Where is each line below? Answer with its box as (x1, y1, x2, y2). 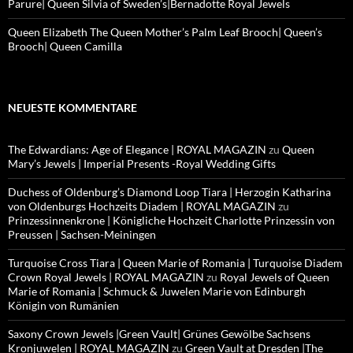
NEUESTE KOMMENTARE (8, 101, 137, 115)
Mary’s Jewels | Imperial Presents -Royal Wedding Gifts (8, 157, 276, 171)
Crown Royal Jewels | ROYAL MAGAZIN (8, 270, 204, 284)
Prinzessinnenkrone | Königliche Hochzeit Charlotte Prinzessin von (8, 214, 335, 228)
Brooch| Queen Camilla (8, 39, 122, 54)
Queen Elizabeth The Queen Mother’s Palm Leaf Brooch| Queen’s (8, 25, 322, 39)
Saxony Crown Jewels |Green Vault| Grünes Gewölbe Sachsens (8, 327, 310, 341)
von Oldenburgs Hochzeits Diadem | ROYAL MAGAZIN (8, 199, 276, 214)
